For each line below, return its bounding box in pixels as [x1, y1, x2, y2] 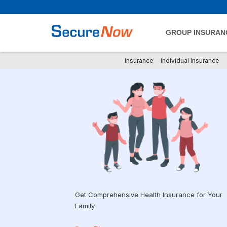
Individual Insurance [161, 57, 219, 64]
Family [74, 201, 95, 210]
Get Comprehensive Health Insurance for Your [74, 190, 222, 199]
